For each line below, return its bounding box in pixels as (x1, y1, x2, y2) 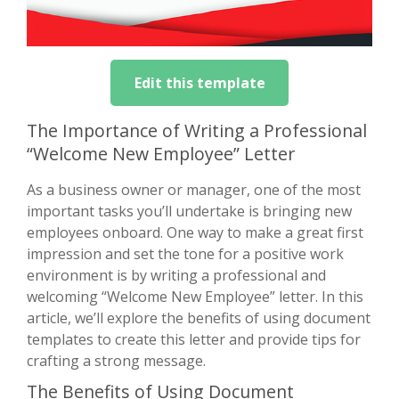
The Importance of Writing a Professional (27, 118, 367, 142)
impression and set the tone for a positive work (27, 243, 344, 264)
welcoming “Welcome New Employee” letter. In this (27, 286, 363, 306)
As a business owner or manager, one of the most (27, 179, 361, 199)
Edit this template (134, 72, 265, 93)
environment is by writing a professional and (27, 265, 326, 285)
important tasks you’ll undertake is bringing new (27, 200, 352, 221)
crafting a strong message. (27, 350, 206, 370)
